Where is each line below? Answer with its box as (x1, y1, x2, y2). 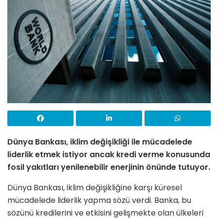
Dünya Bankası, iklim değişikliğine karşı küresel (7, 182, 182, 193)
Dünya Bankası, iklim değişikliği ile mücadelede (7, 136, 192, 147)
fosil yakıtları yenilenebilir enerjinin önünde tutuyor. (7, 161, 210, 173)
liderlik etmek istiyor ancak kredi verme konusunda (7, 148, 210, 160)
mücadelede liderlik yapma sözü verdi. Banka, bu (7, 194, 191, 206)
